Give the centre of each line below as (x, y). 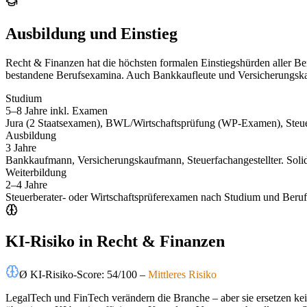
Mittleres (167, 274)
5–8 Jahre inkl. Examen (57, 110)
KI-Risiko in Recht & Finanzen (115, 241)
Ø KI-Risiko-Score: (63, 274)
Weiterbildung (36, 172)
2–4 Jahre (26, 184)
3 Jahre (21, 147)
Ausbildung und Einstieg (91, 33)
